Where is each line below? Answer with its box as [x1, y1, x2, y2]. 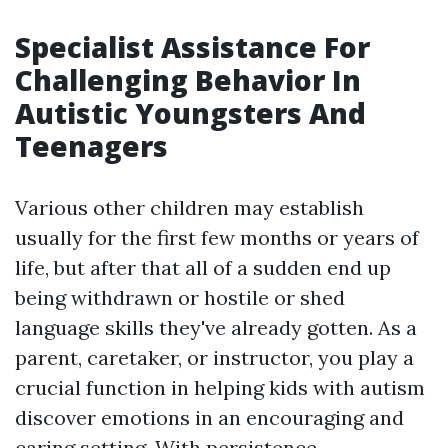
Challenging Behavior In [15, 61, 361, 99]
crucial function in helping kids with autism [15, 375, 425, 400]
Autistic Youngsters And [15, 94, 366, 132]
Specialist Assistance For [15, 28, 370, 66]
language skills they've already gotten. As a [15, 315, 417, 340]
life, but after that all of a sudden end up [15, 255, 391, 280]
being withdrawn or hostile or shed [15, 285, 345, 310]
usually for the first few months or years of [15, 225, 419, 250]
